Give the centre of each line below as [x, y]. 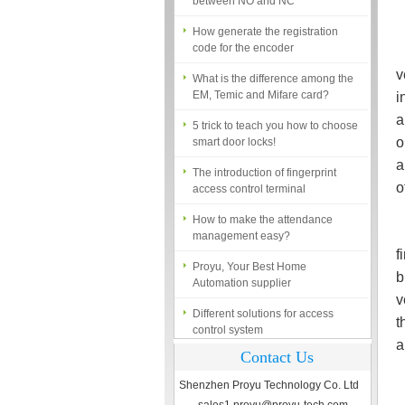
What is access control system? [269, 391]
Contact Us [277, 357]
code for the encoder [243, 31]
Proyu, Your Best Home [250, 250]
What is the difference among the [273, 61]
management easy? [241, 219]
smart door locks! [234, 125]
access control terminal [249, 172]
